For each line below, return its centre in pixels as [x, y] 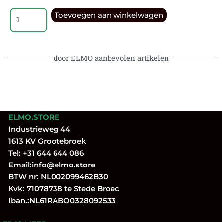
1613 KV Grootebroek [44, 141]
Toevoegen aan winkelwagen [109, 15]
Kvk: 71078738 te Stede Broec [61, 189]
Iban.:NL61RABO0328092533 [59, 201]
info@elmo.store [63, 165]
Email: [17, 165]
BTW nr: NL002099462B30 [55, 177]
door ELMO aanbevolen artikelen [111, 58]
